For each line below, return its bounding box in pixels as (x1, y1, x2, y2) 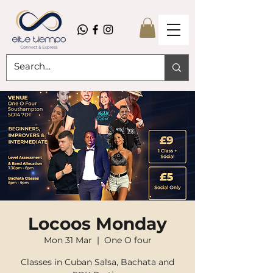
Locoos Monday (28, 213, 167, 235)
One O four (104, 235, 152, 246)
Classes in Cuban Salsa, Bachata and (21, 257, 174, 268)
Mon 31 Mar (43, 235, 92, 246)
